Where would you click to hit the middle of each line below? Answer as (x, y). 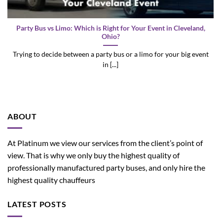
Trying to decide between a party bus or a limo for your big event (110, 55)
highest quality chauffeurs (51, 180)
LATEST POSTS (37, 204)
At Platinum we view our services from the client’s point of (105, 143)
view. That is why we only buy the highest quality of (93, 155)
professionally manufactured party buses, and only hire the (106, 168)
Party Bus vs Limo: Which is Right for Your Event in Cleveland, (110, 28)
